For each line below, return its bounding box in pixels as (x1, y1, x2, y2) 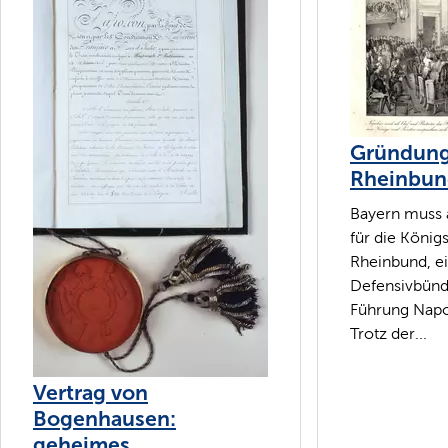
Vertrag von (33, 379, 148, 406)
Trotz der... (350, 325, 427, 343)
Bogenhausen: (33, 405, 176, 432)
